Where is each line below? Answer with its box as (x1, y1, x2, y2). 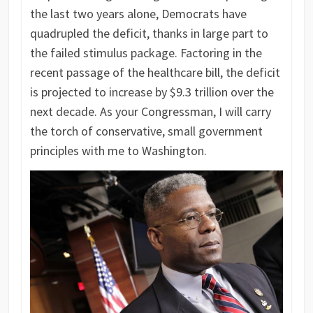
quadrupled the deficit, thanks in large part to (29, 25, 268, 42)
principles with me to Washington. (29, 143, 207, 159)
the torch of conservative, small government (29, 123, 263, 140)
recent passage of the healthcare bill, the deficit (29, 64, 280, 81)
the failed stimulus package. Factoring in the (29, 45, 262, 61)
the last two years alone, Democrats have (29, 6, 247, 22)
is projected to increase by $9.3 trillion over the (29, 84, 274, 101)
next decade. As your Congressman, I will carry (29, 103, 271, 120)
